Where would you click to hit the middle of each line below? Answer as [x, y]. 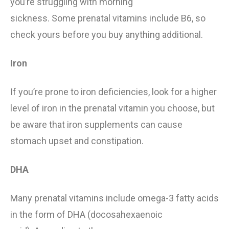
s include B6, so [174, 18]
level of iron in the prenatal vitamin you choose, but [112, 108]
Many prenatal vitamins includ [70, 198]
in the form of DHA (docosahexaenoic [86, 215]
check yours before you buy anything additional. [107, 35]
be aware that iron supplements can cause [96, 125]
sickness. [31, 18]
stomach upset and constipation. [77, 141]
